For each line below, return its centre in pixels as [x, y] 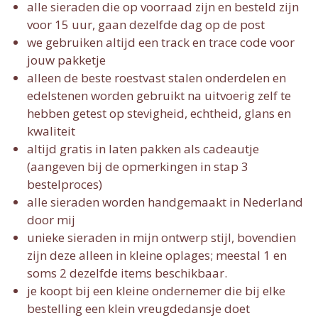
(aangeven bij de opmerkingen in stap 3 [138, 166]
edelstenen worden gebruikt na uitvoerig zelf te [159, 95]
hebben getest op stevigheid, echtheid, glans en [159, 113]
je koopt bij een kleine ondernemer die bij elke [156, 290]
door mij [51, 219]
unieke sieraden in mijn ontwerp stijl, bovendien [161, 237]
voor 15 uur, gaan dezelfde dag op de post [146, 24]
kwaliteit [51, 131]
